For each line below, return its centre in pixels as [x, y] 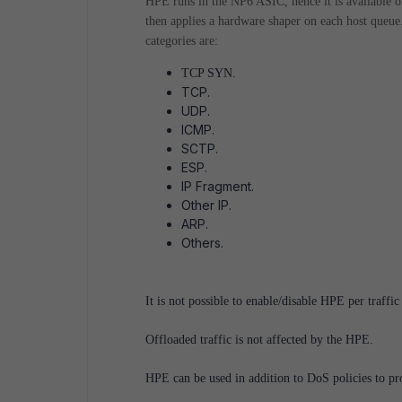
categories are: [182, 41]
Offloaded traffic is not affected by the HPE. [259, 340]
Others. [202, 243]
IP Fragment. [218, 186]
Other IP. [206, 205]
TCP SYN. [209, 73]
